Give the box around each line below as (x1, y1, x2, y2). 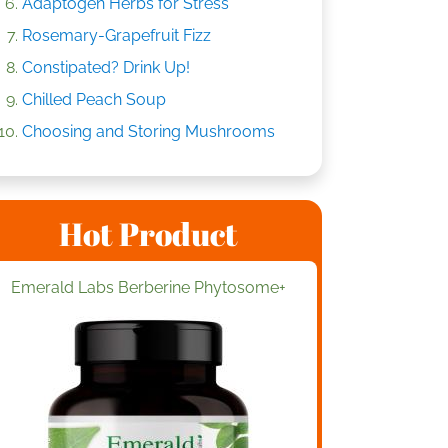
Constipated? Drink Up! (22, 58, 190, 77)
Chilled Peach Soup (22, 90, 166, 109)
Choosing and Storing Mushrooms (22, 122, 275, 141)
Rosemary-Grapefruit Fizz (22, 26, 211, 45)
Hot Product (58, 212, 238, 255)
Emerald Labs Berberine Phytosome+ (10, 278, 286, 297)
